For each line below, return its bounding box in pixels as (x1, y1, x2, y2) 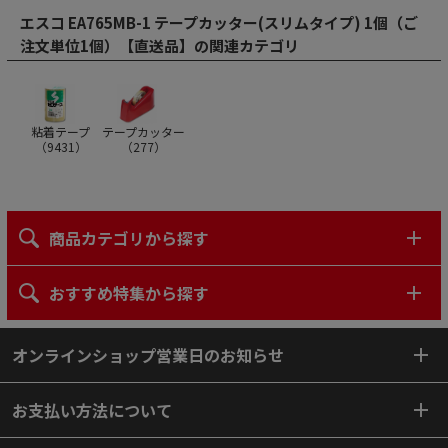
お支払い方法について (12, 398, 172, 423)
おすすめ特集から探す (49, 281, 209, 306)
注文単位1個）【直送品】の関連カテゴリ (19, 35, 299, 57)
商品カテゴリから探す (49, 226, 209, 251)
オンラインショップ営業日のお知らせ (12, 343, 284, 368)
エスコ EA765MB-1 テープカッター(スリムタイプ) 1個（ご (19, 12, 418, 34)
